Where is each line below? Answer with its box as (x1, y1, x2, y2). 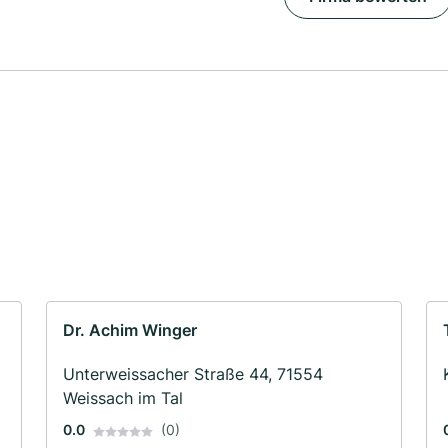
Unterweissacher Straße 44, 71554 (63, 364, 323, 385)
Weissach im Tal (63, 388, 183, 409)
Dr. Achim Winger (63, 320, 197, 341)
